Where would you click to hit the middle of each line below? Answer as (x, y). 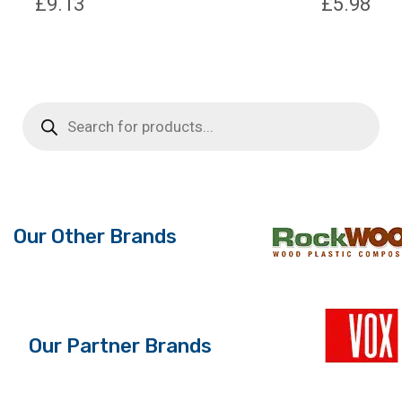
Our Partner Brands (121, 346)
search (43, 123)
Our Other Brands (95, 237)
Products (50, 109)
